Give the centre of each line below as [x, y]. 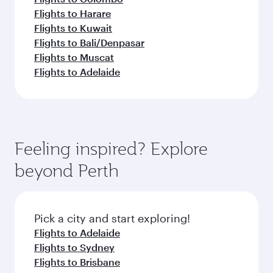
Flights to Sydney [74, 247]
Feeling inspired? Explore [111, 148]
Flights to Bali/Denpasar [89, 42]
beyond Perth [67, 170]
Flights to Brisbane [77, 262]
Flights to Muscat [74, 57]
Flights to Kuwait [73, 28]
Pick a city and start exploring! [112, 218]
